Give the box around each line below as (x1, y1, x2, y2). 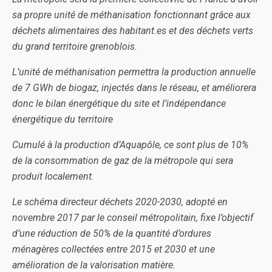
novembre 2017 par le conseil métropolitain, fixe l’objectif (12, 212, 253, 223)
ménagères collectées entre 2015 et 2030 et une (12, 243, 215, 255)
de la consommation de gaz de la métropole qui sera (12, 155, 233, 166)
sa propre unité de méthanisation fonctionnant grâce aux (12, 9, 251, 21)
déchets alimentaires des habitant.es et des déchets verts (12, 25, 253, 36)
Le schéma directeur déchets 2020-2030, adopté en (12, 196, 228, 208)
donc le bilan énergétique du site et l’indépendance (12, 98, 226, 109)
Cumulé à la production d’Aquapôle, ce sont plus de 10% (12, 139, 248, 151)
